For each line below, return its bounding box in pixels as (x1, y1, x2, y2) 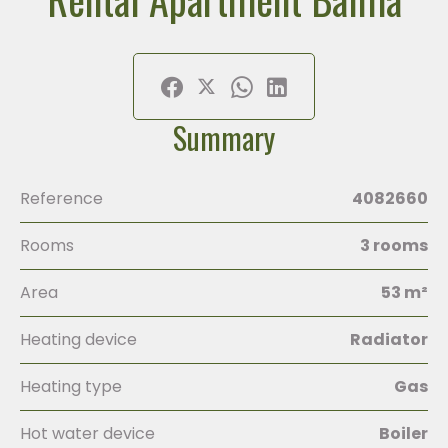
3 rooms (360, 234, 428, 257)
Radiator (350, 328, 428, 351)
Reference (20, 187, 103, 210)
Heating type (20, 375, 122, 398)
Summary (173, 115, 275, 160)
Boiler (379, 422, 428, 445)
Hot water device (20, 422, 155, 445)
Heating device (20, 328, 137, 351)
